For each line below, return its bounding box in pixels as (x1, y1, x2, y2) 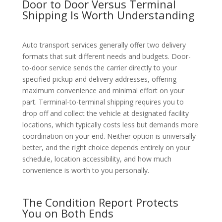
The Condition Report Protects (22, 194, 178, 210)
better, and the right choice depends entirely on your (22, 142, 190, 152)
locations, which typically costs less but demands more (22, 119, 198, 129)
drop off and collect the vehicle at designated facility (22, 108, 189, 118)
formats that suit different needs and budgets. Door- (22, 51, 191, 61)
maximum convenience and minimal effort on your (22, 85, 184, 95)
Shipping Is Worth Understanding (22, 7, 195, 22)
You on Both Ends (22, 205, 113, 221)
